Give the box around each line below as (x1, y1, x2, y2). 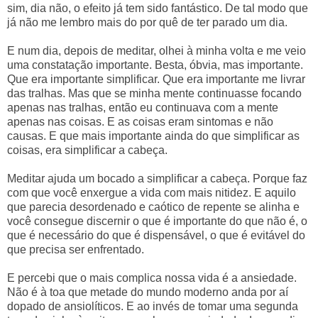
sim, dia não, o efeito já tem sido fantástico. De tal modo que (7, 1, 308, 14)
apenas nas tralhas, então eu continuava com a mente (7, 101, 278, 114)
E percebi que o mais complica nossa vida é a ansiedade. (7, 271, 297, 284)
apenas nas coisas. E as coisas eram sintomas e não (7, 115, 273, 128)
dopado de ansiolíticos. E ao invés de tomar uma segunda (7, 300, 298, 312)
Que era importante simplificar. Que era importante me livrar (7, 72, 305, 85)
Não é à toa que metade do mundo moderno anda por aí (7, 285, 288, 298)
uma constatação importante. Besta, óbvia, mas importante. (7, 58, 303, 71)
